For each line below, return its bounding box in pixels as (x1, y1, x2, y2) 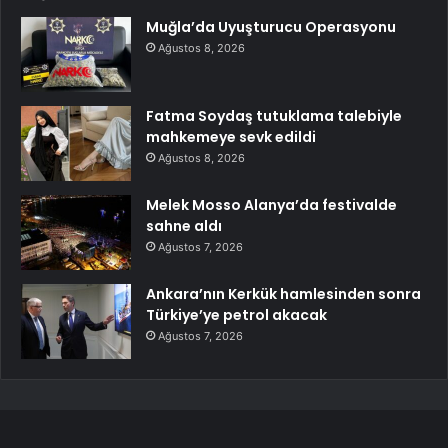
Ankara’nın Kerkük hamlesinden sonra (146, 283, 421, 304)
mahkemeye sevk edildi (146, 126, 316, 147)
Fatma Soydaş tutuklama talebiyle (146, 105, 402, 126)
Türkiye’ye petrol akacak (146, 304, 327, 325)
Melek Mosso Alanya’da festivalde (146, 194, 397, 215)
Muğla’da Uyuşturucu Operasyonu (146, 16, 396, 37)
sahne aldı (146, 215, 222, 236)
